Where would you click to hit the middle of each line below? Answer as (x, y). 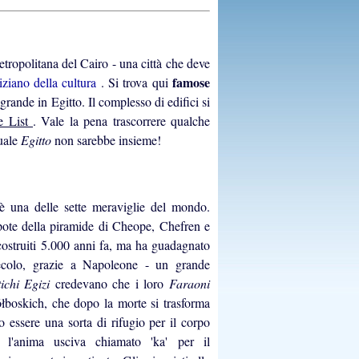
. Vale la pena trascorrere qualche (121, 121)
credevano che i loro (112, 284)
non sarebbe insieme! (108, 140)
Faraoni (190, 284)
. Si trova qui (136, 83)
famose (191, 83)
